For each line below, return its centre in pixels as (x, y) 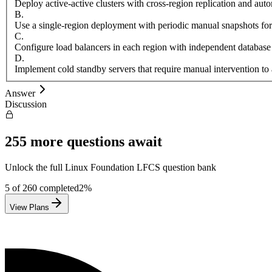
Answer (20, 93)
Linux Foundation (100, 168)
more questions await (94, 142)
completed (58, 188)
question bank (188, 168)
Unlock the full (35, 168)
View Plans (29, 208)
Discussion (26, 104)
